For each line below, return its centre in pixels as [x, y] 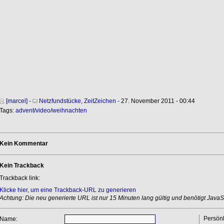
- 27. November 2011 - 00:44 [155, 101]
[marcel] [16, 101]
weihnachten [69, 110]
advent [24, 110]
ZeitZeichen [100, 101]
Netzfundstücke [60, 101]
